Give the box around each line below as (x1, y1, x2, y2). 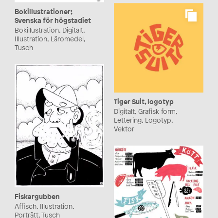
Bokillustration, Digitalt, (15, 25, 85, 35)
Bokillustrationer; (15, 6, 73, 16)
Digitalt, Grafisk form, (114, 107, 177, 116)
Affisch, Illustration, (15, 201, 74, 211)
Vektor (114, 124, 134, 134)
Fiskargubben (15, 191, 60, 201)
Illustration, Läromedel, (15, 34, 85, 43)
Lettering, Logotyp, (114, 115, 173, 125)
